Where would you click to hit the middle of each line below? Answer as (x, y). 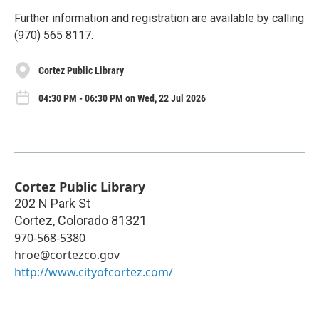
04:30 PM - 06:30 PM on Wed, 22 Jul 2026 (122, 99)
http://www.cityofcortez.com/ (94, 272)
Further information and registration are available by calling (159, 19)
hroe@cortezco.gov (67, 255)
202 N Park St (52, 203)
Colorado (83, 220)
